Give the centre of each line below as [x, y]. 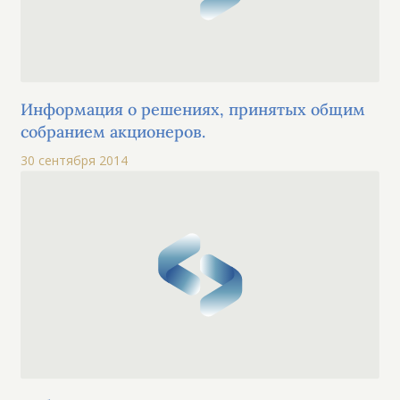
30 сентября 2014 [75, 161]
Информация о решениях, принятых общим [193, 110]
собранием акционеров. [113, 132]
